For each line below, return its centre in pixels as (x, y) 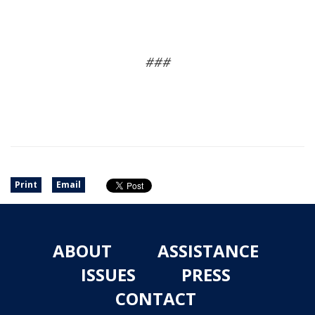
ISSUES (108, 275)
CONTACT (156, 298)
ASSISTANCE (208, 251)
